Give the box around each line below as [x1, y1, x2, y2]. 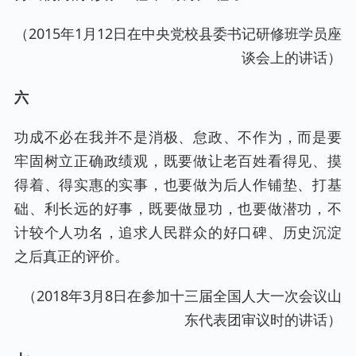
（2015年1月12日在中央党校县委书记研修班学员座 [14, 23, 342, 43]
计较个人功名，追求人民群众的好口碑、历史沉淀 [14, 222, 342, 242]
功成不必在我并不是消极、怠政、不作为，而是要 [14, 127, 342, 147]
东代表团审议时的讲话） [184, 310, 342, 330]
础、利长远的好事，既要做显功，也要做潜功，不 [14, 199, 342, 219]
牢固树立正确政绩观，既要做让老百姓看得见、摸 [14, 151, 342, 171]
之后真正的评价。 [14, 246, 129, 266]
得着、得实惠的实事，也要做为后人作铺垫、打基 [14, 175, 342, 195]
